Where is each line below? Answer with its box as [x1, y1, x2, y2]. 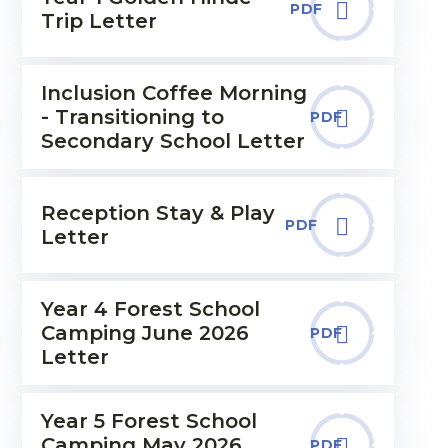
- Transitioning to [40, 105, 224, 129]
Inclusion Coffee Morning [40, 81, 307, 105]
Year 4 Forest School [40, 297, 260, 321]
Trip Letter [40, 9, 157, 33]
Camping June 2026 [40, 321, 249, 345]
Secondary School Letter [40, 129, 305, 153]
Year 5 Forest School [40, 409, 257, 433]
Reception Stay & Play [40, 201, 275, 225]
